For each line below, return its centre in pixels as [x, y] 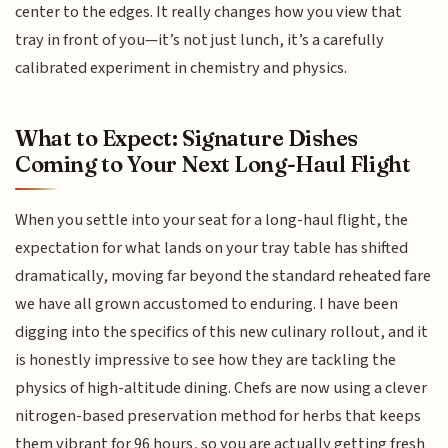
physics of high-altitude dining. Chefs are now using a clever [221, 387]
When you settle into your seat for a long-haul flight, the [212, 219]
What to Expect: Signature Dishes [187, 137]
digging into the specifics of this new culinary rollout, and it [222, 331]
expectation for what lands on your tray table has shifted [212, 247]
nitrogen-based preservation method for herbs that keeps [218, 415]
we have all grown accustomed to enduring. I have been [207, 303]
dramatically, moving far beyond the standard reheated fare [223, 275]
